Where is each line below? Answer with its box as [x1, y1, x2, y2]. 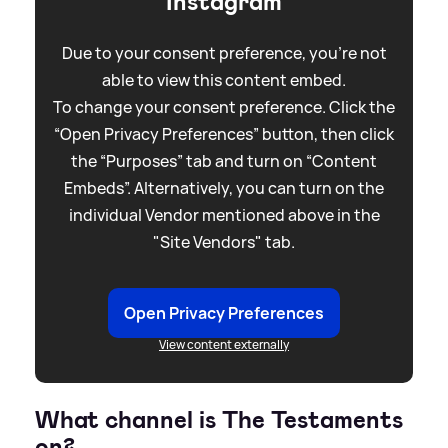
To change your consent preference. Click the [53, 95, 395, 118]
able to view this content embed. [102, 68, 346, 91]
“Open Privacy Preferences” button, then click [54, 122, 394, 145]
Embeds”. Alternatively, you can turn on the [64, 176, 384, 199]
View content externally [159, 335, 289, 353]
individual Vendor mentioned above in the [68, 203, 380, 226]
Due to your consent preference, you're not [61, 41, 387, 64]
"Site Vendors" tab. [153, 230, 295, 253]
